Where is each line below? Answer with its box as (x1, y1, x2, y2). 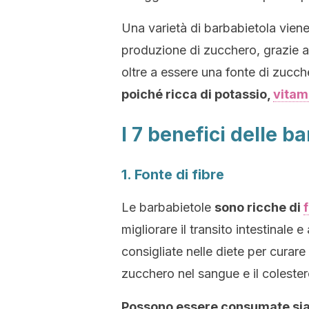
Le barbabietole (121, 200, 215, 215)
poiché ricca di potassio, (121, 87, 273, 101)
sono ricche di (215, 200, 303, 215)
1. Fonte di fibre (121, 166, 224, 183)
